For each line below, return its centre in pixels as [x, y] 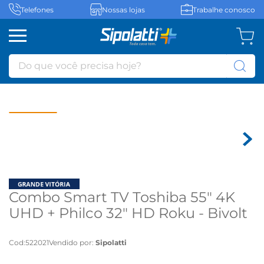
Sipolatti [111, 242]
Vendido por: [72, 242]
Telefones [37, 9]
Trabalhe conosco [224, 9]
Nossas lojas [123, 9]
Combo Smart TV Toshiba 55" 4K [122, 197]
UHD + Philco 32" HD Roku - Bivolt [128, 213]
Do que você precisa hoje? [70, 59]
